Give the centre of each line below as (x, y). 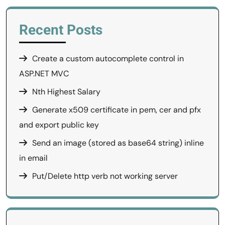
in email (33, 158)
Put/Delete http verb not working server (105, 176)
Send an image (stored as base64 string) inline (118, 143)
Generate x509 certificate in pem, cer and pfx (117, 110)
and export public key (59, 125)
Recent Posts (61, 30)
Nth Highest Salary (66, 92)
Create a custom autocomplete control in (108, 59)
